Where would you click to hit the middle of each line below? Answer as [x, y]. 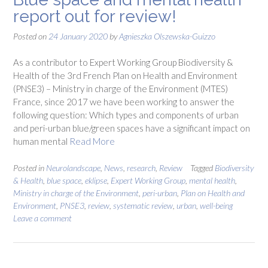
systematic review [143, 205]
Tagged [202, 167]
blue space [64, 180]
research [141, 167]
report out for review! [95, 16]
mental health [212, 180]
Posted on [31, 36]
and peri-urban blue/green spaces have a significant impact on [132, 128]
